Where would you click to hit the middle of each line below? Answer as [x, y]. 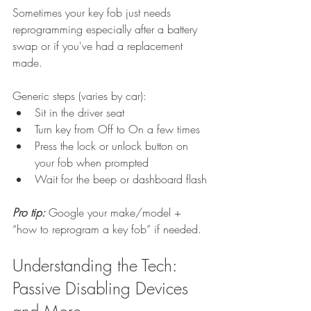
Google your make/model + [117, 212]
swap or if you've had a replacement [99, 45]
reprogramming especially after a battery [107, 29]
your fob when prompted [92, 162]
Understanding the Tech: [97, 265]
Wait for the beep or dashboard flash [121, 179]
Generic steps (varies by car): [79, 95]
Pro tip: [31, 212]
